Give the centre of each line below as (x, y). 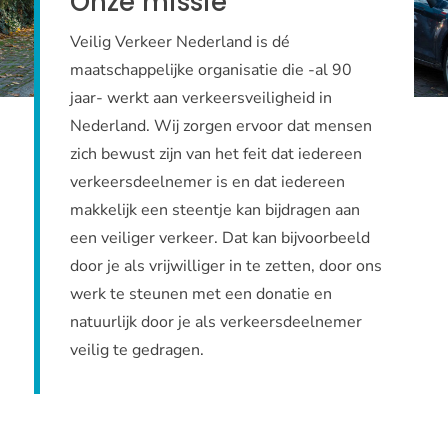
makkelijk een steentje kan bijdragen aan (214, 210)
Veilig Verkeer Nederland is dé (179, 42)
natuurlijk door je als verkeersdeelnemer (215, 322)
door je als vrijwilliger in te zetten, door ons (225, 266)
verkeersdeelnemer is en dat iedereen (207, 182)
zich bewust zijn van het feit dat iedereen (215, 154)
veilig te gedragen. (136, 350)
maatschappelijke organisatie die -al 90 (210, 70)
